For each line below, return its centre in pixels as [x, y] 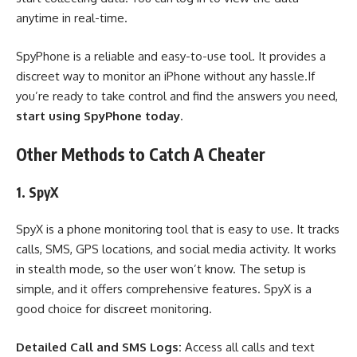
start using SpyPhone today [98, 116]
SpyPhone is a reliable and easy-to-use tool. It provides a [171, 56]
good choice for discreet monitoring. [114, 309]
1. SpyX [37, 192]
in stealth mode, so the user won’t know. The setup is [161, 269]
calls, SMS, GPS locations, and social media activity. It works [176, 249]
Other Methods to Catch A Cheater [143, 155]
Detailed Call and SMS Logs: [100, 347]
